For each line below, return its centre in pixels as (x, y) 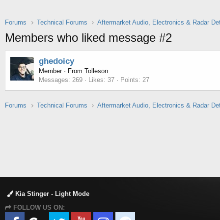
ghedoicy (56, 61)
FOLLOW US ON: (38, 208)
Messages (54, 80)
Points (129, 80)
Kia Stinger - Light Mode (51, 194)
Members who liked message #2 (88, 38)
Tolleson (96, 71)
